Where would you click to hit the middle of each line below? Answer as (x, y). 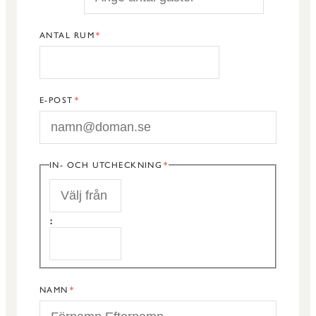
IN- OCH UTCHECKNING (106, 165)
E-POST (56, 100)
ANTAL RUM (67, 35)
